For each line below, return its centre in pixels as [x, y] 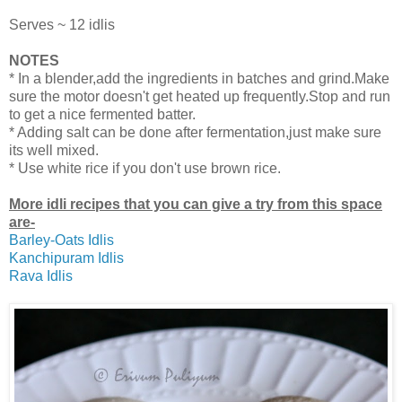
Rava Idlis [41, 276]
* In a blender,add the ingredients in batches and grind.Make [199, 79]
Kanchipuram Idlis [66, 258]
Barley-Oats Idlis [61, 240]
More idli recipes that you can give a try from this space [196, 205]
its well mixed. [54, 151]
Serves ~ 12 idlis [62, 25]
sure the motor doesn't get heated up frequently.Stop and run [200, 97]
